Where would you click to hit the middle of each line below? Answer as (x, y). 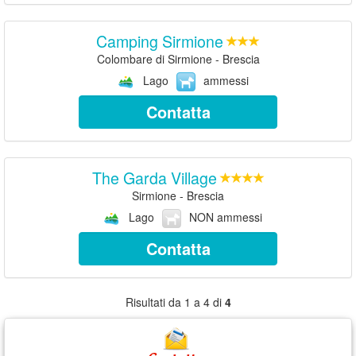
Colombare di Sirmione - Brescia (178, 58)
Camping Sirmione (160, 41)
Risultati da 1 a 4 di (175, 302)
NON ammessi (226, 217)
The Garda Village (154, 177)
